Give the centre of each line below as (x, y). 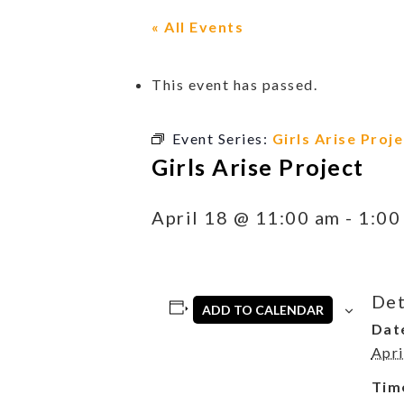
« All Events (197, 26)
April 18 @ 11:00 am (246, 217)
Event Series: (222, 138)
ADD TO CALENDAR (263, 309)
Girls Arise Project (258, 166)
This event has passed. (234, 84)
